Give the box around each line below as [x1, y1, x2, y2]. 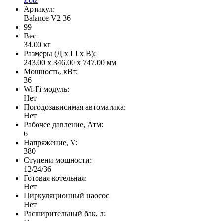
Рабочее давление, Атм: [24, 120, 103, 129]
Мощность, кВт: [24, 67, 78, 76]
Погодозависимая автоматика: [24, 103, 126, 111]
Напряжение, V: [24, 138, 77, 147]
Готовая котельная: [24, 174, 87, 183]
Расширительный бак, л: [24, 209, 106, 218]
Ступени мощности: [24, 156, 92, 165]
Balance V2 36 [24, 14, 71, 23]
